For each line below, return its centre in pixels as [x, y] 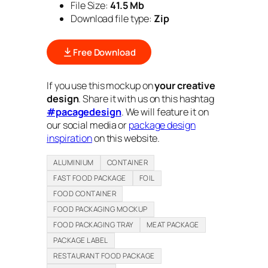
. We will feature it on [165, 112]
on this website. [126, 138]
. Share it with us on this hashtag [147, 99]
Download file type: [112, 19]
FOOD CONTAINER [85, 193]
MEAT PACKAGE [173, 224]
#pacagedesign [84, 112]
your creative [185, 86]
